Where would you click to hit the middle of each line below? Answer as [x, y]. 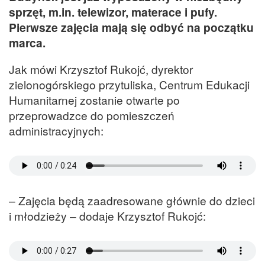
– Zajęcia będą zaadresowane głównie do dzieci [132, 201]
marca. [27, 42]
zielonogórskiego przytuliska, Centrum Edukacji [129, 84]
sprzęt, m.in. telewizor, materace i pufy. [113, 12]
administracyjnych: [56, 130]
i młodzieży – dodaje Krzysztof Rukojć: [107, 216]
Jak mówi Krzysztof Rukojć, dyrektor [101, 69]
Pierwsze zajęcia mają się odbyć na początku [131, 27]
